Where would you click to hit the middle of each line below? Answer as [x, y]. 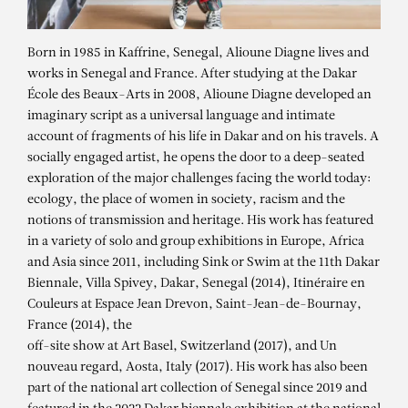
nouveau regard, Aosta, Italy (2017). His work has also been [198, 368]
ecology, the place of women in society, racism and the [186, 200]
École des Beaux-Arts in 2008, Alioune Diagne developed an [199, 96]
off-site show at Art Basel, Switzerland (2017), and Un [182, 347]
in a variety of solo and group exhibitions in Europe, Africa [196, 242]
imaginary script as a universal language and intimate [181, 117]
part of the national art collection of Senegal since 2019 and [197, 389]
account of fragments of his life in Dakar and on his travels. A [203, 138]
